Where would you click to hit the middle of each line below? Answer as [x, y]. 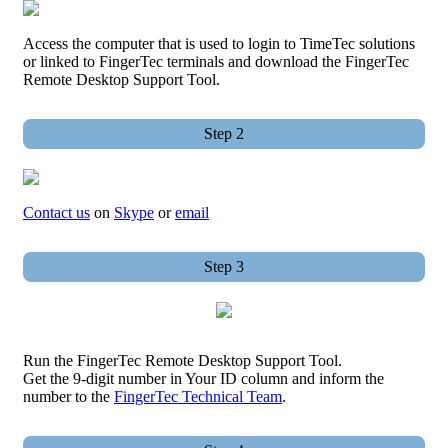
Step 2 [224, 133]
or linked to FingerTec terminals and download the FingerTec [216, 61]
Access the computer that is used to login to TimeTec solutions [219, 43]
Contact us [56, 212]
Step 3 [224, 266]
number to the [68, 396]
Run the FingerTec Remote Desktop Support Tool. [182, 360]
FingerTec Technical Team [198, 396]
